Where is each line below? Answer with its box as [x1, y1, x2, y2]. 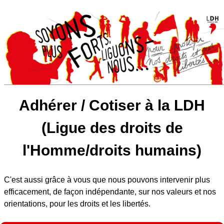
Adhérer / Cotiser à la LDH [19, 97, 205, 114]
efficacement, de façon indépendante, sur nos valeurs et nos [4, 187, 216, 196]
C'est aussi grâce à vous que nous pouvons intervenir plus [4, 175, 210, 184]
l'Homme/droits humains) [22, 142, 201, 159]
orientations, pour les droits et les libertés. [4, 199, 150, 208]
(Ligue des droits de [41, 119, 183, 136]
